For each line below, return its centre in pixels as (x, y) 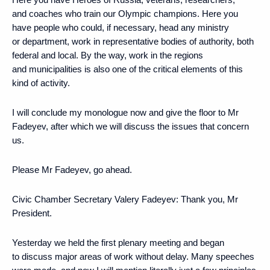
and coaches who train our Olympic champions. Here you (125, 13)
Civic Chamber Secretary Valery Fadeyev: (96, 199)
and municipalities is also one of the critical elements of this (127, 69)
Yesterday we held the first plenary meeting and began (118, 242)
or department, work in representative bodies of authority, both (133, 41)
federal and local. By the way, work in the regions (108, 55)
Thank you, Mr (209, 199)
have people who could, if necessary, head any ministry (121, 27)
